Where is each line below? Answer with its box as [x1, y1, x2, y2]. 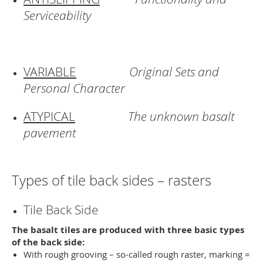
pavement [23, 124, 76, 141]
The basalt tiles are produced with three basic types [12, 224, 244, 236]
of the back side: [12, 236, 85, 248]
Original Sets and [129, 63, 219, 80]
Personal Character [23, 80, 125, 96]
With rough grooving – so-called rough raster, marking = [23, 248, 250, 260]
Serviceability [23, 7, 91, 23]
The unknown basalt [128, 108, 234, 124]
